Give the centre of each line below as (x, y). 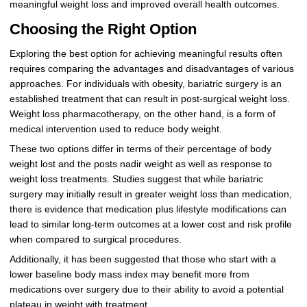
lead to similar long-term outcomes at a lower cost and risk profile (150, 224)
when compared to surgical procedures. (95, 239)
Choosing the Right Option (103, 29)
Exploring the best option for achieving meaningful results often (146, 53)
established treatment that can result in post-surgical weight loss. (149, 99)
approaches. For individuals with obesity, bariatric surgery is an (145, 84)
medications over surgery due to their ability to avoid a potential (146, 289)
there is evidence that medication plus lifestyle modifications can (148, 209)
